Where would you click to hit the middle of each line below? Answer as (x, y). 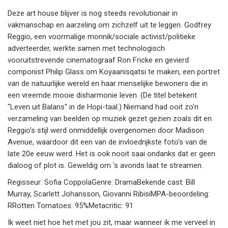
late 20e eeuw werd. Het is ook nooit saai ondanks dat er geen (111, 154)
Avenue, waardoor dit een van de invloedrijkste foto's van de (107, 142)
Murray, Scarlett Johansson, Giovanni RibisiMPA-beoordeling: (109, 194)
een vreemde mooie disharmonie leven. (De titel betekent (102, 95)
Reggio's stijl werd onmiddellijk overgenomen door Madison (106, 131)
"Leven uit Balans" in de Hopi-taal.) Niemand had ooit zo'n (103, 107)
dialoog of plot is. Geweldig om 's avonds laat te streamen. (105, 166)
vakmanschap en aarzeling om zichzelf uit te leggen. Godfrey (109, 25)
